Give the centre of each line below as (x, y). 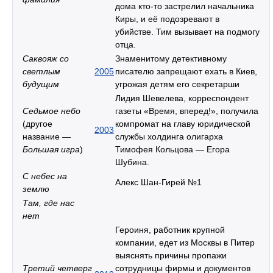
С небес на (45, 176)
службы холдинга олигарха (169, 136)
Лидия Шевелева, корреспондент (182, 98)
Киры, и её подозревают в (167, 19)
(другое (37, 123)
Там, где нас (48, 203)
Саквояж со (46, 58)
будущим (41, 84)
